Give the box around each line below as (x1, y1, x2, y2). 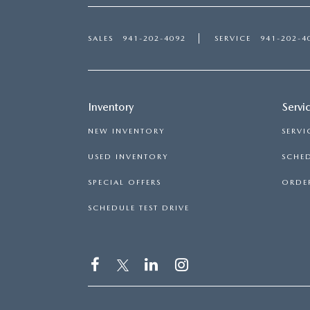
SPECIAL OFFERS (88, 178, 161, 188)
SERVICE (215, 34, 251, 44)
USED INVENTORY (88, 152, 168, 162)
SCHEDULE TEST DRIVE (88, 203, 190, 213)
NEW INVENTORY (88, 127, 165, 136)
